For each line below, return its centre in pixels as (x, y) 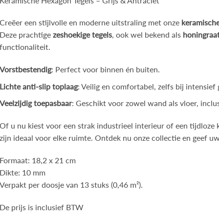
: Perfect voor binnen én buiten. (106, 69)
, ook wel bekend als (148, 35)
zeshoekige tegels (83, 35)
